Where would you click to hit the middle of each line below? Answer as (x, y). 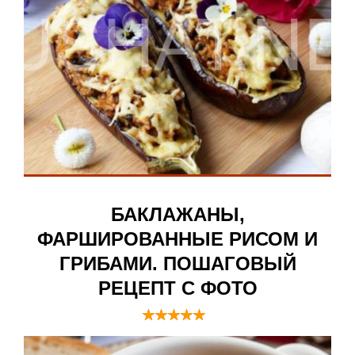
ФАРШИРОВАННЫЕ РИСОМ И (177, 239)
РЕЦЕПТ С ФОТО (177, 288)
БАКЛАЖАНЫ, (177, 215)
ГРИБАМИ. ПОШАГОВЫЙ (177, 264)
